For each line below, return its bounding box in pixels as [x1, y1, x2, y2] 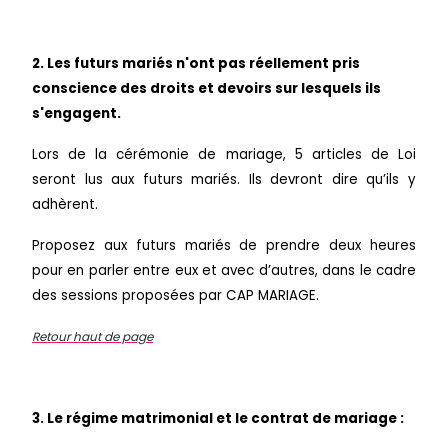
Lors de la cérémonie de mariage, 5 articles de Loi [32, 144, 416, 164]
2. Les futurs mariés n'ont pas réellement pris [32, 53, 360, 73]
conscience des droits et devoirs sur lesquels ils [32, 78, 381, 98]
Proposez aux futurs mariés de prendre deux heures [32, 235, 416, 255]
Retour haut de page [32, 327, 153, 345]
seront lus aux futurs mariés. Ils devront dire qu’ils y [32, 169, 416, 189]
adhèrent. [32, 194, 98, 214]
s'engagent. [32, 103, 124, 123]
